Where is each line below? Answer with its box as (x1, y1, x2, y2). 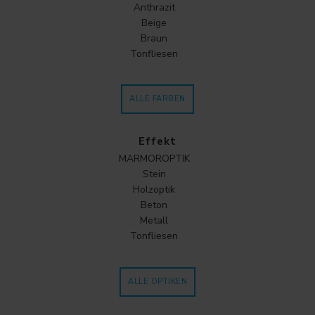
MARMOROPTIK (118, 151, 190, 165)
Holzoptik (133, 182, 175, 196)
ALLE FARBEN (129, 94, 186, 104)
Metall (140, 213, 168, 227)
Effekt (139, 134, 176, 148)
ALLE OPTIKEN (128, 276, 187, 287)
